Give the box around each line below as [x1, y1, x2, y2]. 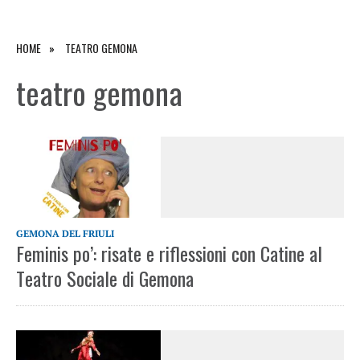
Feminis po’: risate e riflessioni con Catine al [16, 239, 322, 268]
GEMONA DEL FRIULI [16, 227, 114, 240]
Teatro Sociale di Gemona [16, 264, 194, 293]
